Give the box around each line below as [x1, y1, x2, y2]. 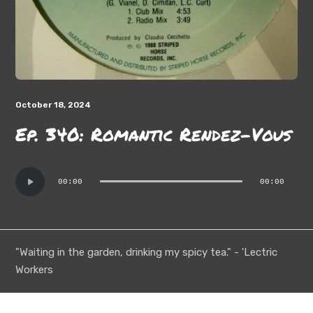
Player [15, 182, 51, 194]
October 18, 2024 [15, 99, 92, 110]
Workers [15, 263, 54, 276]
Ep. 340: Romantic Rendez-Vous [15, 120, 292, 147]
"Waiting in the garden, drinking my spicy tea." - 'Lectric [15, 245, 278, 259]
